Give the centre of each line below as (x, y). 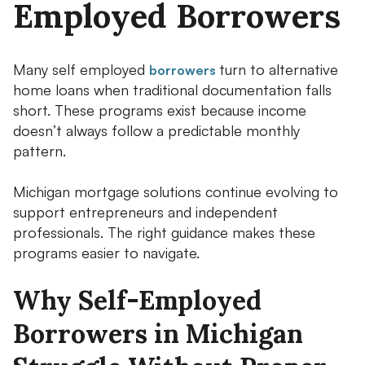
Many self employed (81, 69)
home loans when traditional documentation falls (172, 89)
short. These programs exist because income (160, 110)
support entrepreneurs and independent (145, 211)
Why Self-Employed (137, 300)
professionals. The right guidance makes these (164, 232)
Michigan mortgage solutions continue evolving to (176, 191)
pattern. (40, 150)
